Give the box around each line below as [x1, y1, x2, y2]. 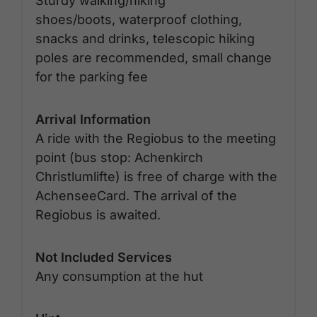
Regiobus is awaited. [35, 207, 161, 222]
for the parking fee [35, 69, 148, 84]
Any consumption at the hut [35, 268, 203, 284]
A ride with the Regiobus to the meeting [35, 130, 276, 146]
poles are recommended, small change [35, 50, 272, 65]
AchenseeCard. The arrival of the [35, 188, 237, 203]
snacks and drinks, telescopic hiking [35, 30, 255, 46]
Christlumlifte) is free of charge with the [35, 168, 277, 184]
